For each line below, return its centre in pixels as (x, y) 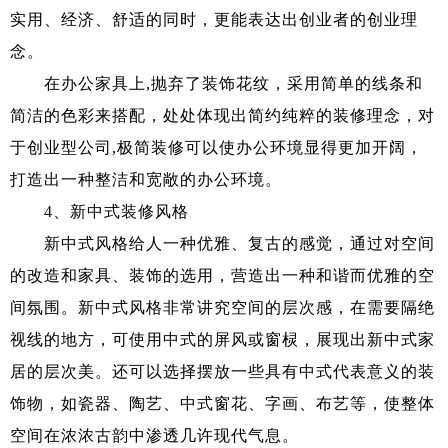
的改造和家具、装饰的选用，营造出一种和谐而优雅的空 (222, 275)
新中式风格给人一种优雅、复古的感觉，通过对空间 (222, 243)
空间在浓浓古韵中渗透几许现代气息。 (154, 435)
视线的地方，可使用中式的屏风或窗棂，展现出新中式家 (222, 339)
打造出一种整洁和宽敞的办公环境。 (146, 179)
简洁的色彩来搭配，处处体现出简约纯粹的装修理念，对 (222, 115)
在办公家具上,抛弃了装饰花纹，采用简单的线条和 (216, 83)
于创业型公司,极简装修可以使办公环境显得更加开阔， (216, 147)
